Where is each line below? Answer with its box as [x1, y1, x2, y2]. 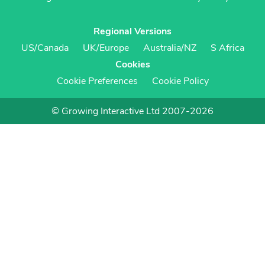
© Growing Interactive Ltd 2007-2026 [51, 105, 214, 118]
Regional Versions [93, 25, 172, 38]
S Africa [210, 41, 244, 54]
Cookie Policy [151, 75, 209, 88]
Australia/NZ [143, 41, 196, 54]
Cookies [115, 58, 150, 71]
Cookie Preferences [56, 75, 138, 88]
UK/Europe [82, 41, 129, 54]
